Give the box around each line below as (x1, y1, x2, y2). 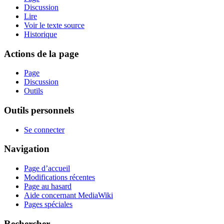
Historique (24, 29, 57, 38)
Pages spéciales (24, 200, 72, 209)
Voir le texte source (24, 20, 84, 29)
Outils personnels (4, 104, 74, 115)
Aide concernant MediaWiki (24, 191, 113, 200)
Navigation (4, 143, 49, 154)
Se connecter (24, 125, 64, 134)
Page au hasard (24, 182, 71, 191)
